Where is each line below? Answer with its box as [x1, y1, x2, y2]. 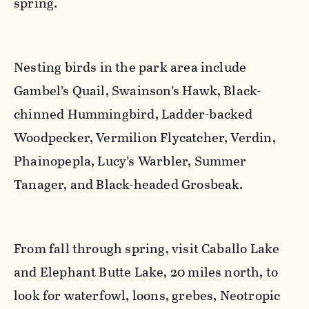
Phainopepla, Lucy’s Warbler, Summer [14, 151, 247, 172]
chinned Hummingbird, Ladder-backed [14, 104, 253, 125]
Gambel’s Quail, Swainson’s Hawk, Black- [14, 81, 261, 101]
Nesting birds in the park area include [14, 57, 247, 78]
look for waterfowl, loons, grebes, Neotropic [14, 286, 281, 306]
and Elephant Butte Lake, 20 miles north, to [14, 262, 279, 283]
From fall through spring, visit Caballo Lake [14, 239, 280, 259]
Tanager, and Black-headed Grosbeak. [14, 175, 243, 195]
